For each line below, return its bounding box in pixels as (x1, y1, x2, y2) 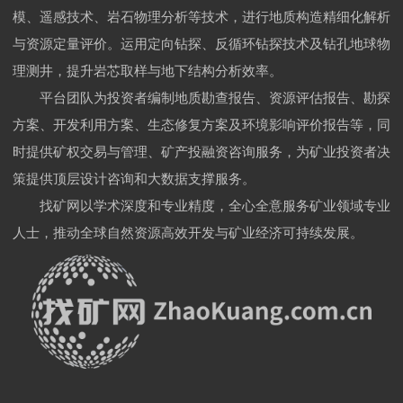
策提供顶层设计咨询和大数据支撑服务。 (13, 167, 255, 187)
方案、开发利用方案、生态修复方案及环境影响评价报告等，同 (13, 113, 390, 133)
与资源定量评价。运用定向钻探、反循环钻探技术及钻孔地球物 (13, 32, 390, 52)
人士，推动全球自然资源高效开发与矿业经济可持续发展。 (13, 221, 363, 241)
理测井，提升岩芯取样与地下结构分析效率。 (13, 59, 282, 79)
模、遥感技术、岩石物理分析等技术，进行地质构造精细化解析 (13, 5, 390, 25)
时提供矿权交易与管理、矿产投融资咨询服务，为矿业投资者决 (13, 140, 390, 160)
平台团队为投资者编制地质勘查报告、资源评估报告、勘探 (13, 86, 390, 106)
